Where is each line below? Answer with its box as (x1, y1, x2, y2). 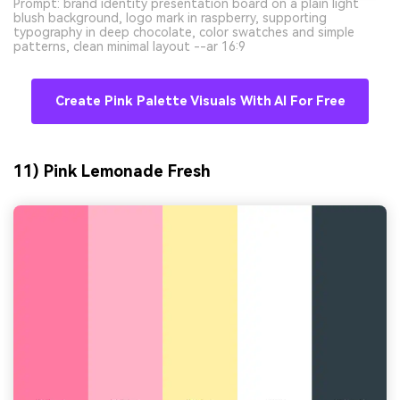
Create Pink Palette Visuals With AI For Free (54, 93, 346, 109)
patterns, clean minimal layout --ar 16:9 (13, 38, 246, 54)
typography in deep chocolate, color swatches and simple (13, 24, 354, 39)
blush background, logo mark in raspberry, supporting (13, 10, 327, 25)
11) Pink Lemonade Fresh (13, 162, 211, 181)
